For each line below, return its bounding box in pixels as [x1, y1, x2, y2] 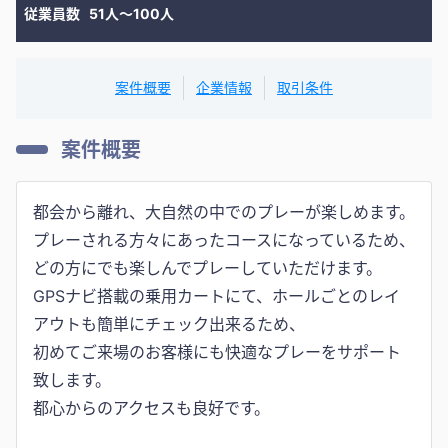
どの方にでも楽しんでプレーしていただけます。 [33, 257, 382, 278]
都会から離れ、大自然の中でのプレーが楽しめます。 [33, 201, 415, 222]
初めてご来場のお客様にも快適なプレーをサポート [33, 341, 401, 362]
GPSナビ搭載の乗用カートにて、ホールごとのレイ [33, 285, 400, 306]
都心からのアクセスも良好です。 [33, 397, 270, 418]
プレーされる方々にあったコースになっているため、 [33, 229, 415, 250]
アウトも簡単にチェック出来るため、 [33, 313, 305, 334]
